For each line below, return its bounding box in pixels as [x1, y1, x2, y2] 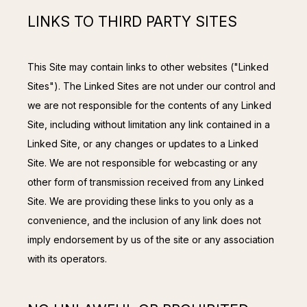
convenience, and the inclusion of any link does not [27, 214, 261, 226]
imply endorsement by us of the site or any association [27, 233, 274, 245]
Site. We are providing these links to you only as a [27, 195, 254, 207]
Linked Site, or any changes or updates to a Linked [27, 137, 258, 149]
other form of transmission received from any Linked [27, 175, 264, 188]
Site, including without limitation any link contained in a [27, 118, 270, 130]
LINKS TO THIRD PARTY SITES [27, 13, 237, 31]
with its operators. [27, 252, 107, 265]
